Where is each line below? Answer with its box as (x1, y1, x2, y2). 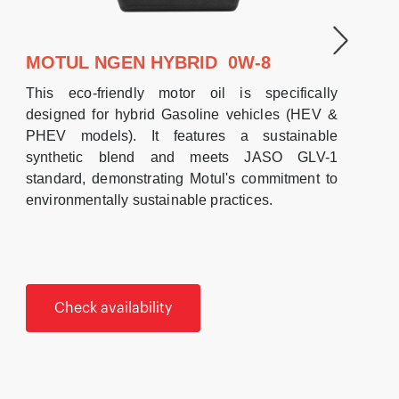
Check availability (54, 300, 172, 315)
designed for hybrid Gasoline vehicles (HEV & (26, 106, 338, 122)
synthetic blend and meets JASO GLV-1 (26, 149, 338, 165)
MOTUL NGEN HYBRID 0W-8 (26, 52, 271, 72)
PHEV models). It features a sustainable (26, 127, 338, 143)
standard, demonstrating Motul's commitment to (26, 170, 338, 186)
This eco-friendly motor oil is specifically (26, 85, 338, 101)
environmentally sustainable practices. (26, 191, 273, 208)
